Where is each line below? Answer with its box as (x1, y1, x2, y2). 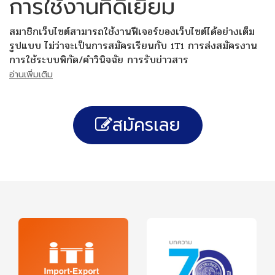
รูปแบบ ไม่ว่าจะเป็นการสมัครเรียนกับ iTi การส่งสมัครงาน (9, 37, 257, 54)
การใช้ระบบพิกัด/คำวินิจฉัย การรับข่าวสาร (9, 52, 188, 68)
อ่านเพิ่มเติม (9, 68, 53, 81)
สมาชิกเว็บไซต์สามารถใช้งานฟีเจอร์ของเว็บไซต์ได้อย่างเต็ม (9, 23, 255, 40)
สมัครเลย (112, 111, 180, 138)
